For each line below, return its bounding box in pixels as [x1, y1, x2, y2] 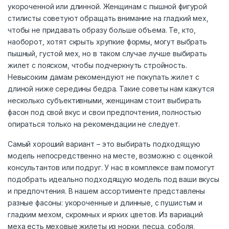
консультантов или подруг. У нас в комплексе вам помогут [8, 163, 215, 172]
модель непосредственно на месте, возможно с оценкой [8, 151, 213, 161]
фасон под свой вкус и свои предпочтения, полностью [8, 108, 201, 117]
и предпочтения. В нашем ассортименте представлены [8, 187, 205, 196]
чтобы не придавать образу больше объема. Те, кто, [8, 26, 196, 35]
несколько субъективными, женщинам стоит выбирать [8, 96, 202, 105]
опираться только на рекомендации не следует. [8, 120, 180, 129]
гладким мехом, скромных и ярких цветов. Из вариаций [8, 210, 203, 219]
